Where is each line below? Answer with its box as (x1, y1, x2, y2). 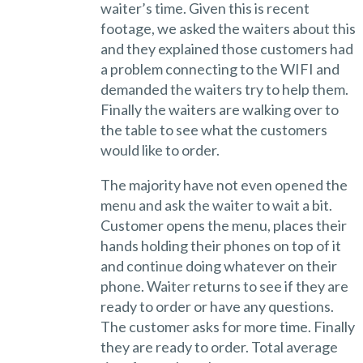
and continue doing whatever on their (100, 256, 337, 275)
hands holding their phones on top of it (100, 236, 341, 254)
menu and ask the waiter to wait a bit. (100, 195, 332, 214)
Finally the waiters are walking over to (100, 100, 339, 118)
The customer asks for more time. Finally (100, 317, 355, 335)
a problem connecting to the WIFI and (100, 59, 340, 78)
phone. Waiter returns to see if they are (100, 276, 348, 295)
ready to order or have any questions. (100, 297, 334, 315)
